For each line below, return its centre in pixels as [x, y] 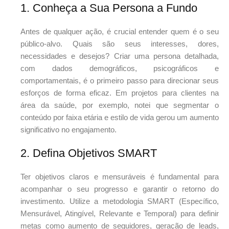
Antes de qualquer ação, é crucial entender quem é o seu [120, 32]
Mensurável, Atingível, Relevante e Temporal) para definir [120, 214]
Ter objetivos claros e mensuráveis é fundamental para [120, 177]
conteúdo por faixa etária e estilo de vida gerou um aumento [120, 118]
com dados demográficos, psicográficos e [120, 68]
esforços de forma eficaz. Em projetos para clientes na [120, 93]
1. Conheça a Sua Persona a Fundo [109, 8]
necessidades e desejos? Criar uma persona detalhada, [120, 56]
